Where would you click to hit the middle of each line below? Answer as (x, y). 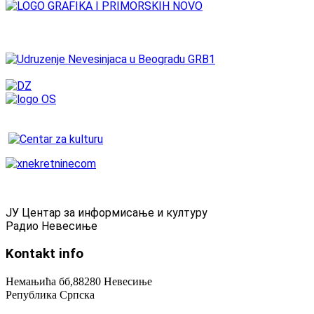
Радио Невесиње (52, 226)
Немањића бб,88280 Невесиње (79, 281)
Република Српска (50, 294)
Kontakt (30, 254)
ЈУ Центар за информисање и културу (107, 213)
